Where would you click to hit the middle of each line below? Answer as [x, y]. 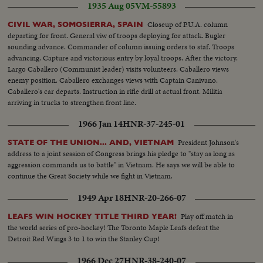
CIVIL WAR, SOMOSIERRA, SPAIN [76, 24]
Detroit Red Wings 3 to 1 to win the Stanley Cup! [84, 239]
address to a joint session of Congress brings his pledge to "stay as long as [122, 154]
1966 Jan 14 [100, 124]
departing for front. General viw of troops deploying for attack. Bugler [117, 36]
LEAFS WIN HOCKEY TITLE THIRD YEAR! [92, 217]
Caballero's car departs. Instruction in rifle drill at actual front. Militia [115, 91]
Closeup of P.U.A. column [188, 24]
